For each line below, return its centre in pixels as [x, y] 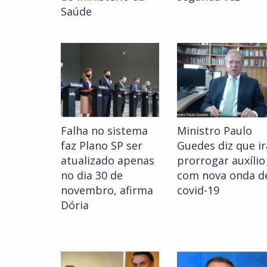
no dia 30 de [92, 176]
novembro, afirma [107, 190]
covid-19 [198, 190]
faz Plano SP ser [102, 146]
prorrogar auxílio [221, 161]
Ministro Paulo [215, 131]
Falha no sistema [104, 131]
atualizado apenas [108, 161]
